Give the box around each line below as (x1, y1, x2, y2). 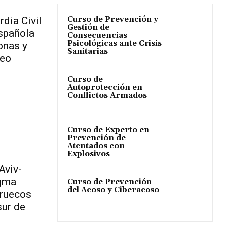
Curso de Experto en (67, 125, 149, 135)
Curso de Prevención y (67, 15, 158, 25)
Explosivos (67, 149, 110, 159)
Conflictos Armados (67, 91, 147, 101)
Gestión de (67, 23, 109, 33)
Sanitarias (67, 47, 108, 57)
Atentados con (67, 141, 125, 151)
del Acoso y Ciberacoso (67, 185, 159, 195)
